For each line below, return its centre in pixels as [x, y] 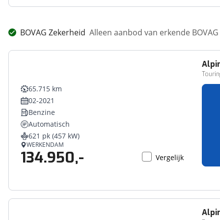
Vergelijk [170, 157]
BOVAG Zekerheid [53, 32]
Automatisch [49, 124]
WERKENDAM [45, 145]
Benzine [42, 112]
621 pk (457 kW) [54, 136]
